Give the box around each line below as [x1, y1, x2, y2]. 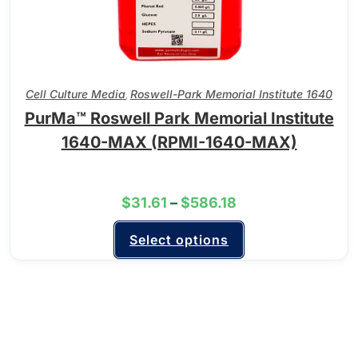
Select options [129, 231, 229, 248]
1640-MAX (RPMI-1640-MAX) [61, 132, 297, 152]
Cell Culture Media [26, 86, 125, 101]
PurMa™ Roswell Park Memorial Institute [24, 108, 334, 128]
